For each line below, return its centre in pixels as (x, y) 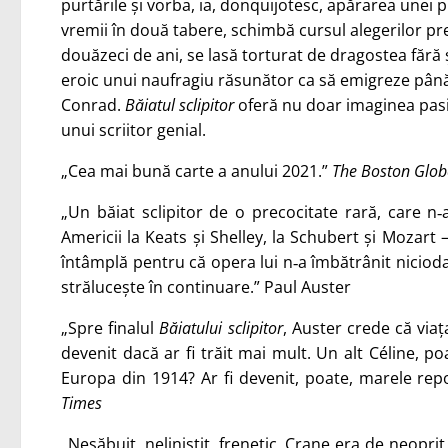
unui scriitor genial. (133, 130)
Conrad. (93, 105)
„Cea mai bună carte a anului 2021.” (196, 171)
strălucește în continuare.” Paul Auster (206, 287)
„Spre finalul (110, 328)
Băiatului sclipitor (221, 328)
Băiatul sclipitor (179, 105)
